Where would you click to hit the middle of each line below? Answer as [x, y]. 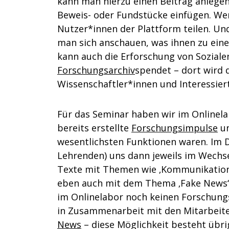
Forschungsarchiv [96, 70]
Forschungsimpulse [175, 128]
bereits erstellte [94, 128]
